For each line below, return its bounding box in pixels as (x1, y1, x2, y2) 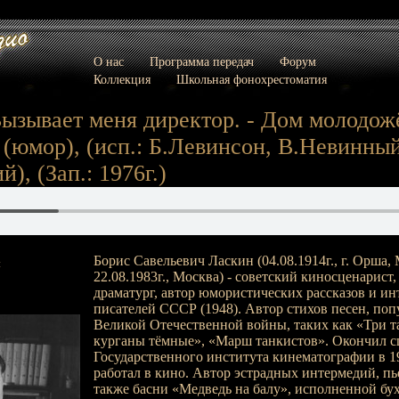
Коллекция (93, 73, 151, 86)
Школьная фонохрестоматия (175, 73, 327, 86)
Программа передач (149, 55, 254, 69)
